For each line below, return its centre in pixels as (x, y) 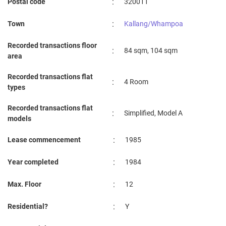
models (19, 119)
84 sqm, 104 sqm (151, 51)
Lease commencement (44, 140)
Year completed (33, 162)
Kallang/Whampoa (154, 24)
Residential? (28, 207)
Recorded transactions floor (52, 46)
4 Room (136, 82)
